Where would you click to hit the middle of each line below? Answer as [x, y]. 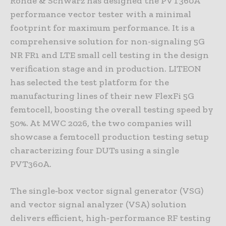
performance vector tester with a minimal [101, 14]
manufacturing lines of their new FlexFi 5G [102, 96]
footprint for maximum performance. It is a [102, 28]
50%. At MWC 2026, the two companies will [101, 123]
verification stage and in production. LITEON [106, 69]
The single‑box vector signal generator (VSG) [107, 191]
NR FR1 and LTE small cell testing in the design [109, 55]
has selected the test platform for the [90, 82]
